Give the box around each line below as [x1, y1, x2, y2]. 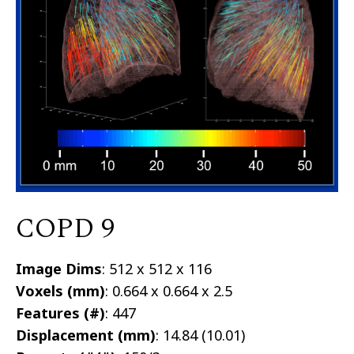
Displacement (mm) [16, 326, 156, 345]
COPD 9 [16, 209, 115, 250]
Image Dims [16, 259, 102, 279]
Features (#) [16, 303, 105, 323]
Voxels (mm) [16, 281, 105, 301]
